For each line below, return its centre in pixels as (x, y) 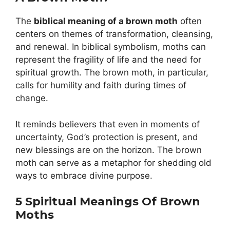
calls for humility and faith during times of (101, 85)
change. (32, 98)
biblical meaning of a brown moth (106, 21)
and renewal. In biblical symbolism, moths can (111, 47)
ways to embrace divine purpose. (84, 175)
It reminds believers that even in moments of (108, 124)
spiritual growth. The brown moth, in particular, (112, 73)
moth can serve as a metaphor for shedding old (113, 162)
